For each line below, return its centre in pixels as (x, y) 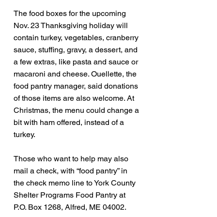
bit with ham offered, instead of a (70, 122)
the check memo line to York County (76, 183)
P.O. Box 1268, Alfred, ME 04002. (70, 207)
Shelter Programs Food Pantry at (70, 195)
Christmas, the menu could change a (77, 110)
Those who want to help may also (72, 159)
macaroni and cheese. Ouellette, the (76, 74)
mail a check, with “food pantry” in (71, 171)
